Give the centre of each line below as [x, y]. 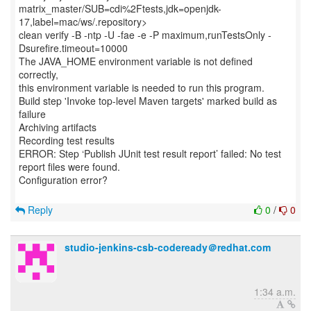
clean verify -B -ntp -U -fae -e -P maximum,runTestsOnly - [145, 35]
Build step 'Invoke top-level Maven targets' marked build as [148, 101]
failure [32, 114]
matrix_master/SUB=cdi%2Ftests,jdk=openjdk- [120, 8]
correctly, [39, 74]
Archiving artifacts [58, 127]
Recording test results [67, 140]
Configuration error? [63, 180]
